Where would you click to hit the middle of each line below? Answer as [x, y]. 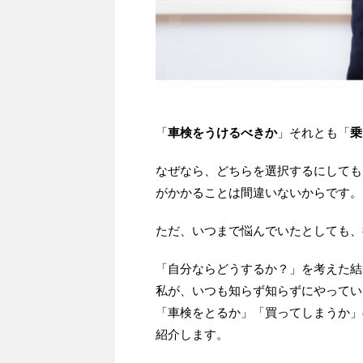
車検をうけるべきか [222, 133]
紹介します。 [192, 335]
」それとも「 [314, 133]
